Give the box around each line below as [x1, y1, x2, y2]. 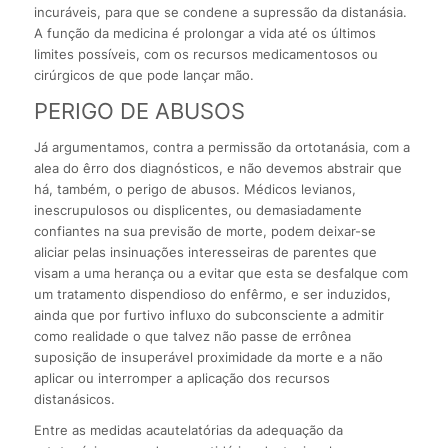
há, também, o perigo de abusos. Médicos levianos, [33, 181, 356, 198]
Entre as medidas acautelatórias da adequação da [33, 422, 343, 439]
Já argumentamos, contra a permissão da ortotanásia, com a [33, 139, 410, 156]
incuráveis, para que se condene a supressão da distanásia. [33, 4, 407, 21]
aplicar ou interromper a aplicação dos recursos [33, 370, 330, 387]
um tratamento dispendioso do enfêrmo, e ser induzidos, [33, 286, 391, 303]
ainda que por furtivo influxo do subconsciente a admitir [33, 307, 384, 324]
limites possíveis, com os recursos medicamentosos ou [33, 46, 378, 63]
